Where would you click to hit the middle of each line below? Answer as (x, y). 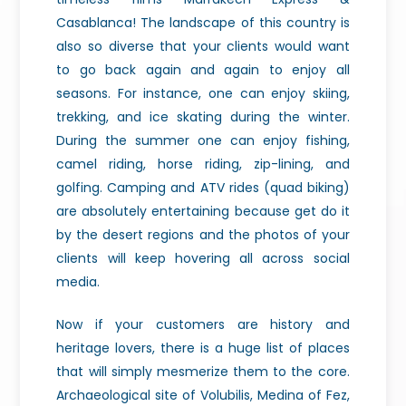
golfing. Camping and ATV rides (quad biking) (203, 188)
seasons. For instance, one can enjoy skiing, (203, 94)
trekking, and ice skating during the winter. (203, 117)
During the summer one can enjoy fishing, (203, 141)
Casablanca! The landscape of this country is (203, 23)
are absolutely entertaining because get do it (203, 212)
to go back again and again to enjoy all (203, 70)
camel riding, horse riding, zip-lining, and (203, 164)
